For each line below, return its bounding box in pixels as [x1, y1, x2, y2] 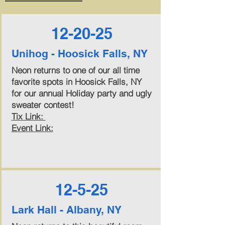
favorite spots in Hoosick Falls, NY [11, 76, 142, 87]
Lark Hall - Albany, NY [11, 203, 122, 216]
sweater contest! [11, 99, 74, 110]
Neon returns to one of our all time [11, 65, 140, 75]
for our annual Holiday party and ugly [11, 88, 152, 98]
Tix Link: [11, 111, 46, 122]
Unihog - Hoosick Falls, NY [11, 47, 148, 60]
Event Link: [11, 123, 53, 133]
